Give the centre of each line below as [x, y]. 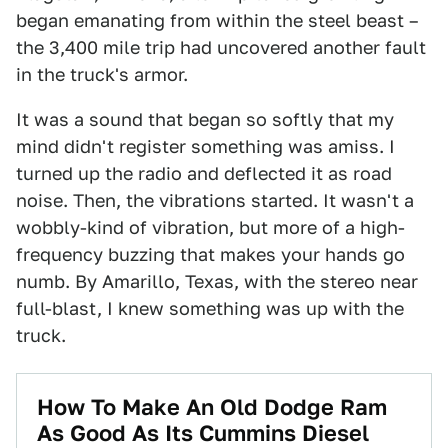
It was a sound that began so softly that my [205, 119]
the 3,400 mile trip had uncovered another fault [221, 47]
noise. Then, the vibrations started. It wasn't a [215, 200]
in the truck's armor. [102, 74]
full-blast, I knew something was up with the [210, 308]
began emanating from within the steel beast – [217, 20]
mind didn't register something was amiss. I [205, 146]
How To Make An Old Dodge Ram [212, 407]
